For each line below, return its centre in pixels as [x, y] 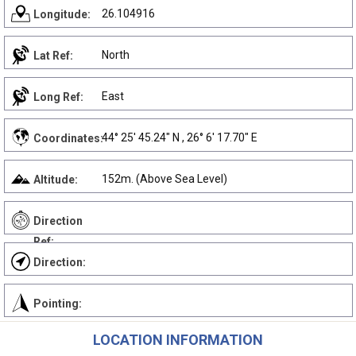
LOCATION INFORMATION [178, 340]
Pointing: [58, 304]
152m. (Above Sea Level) [164, 179]
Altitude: [56, 180]
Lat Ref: [53, 56]
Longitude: [62, 14]
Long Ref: [58, 97]
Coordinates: [68, 138]
